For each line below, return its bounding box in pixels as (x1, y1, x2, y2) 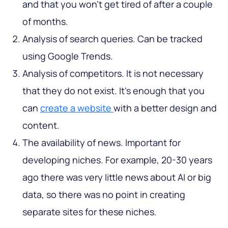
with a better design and (113, 101, 217, 114)
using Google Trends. (22, 49, 113, 62)
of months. (22, 15, 68, 27)
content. (22, 119, 60, 131)
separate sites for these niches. (22, 205, 157, 218)
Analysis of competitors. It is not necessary (22, 67, 204, 79)
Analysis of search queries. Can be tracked (22, 32, 203, 45)
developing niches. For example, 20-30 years (22, 153, 212, 166)
